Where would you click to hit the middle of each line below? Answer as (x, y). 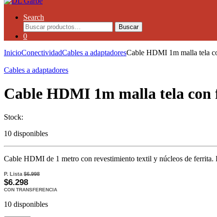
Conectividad (42, 52)
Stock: (14, 117)
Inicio (13, 52)
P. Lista (14, 174)
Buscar (129, 27)
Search (34, 17)
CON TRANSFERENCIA (31, 190)
